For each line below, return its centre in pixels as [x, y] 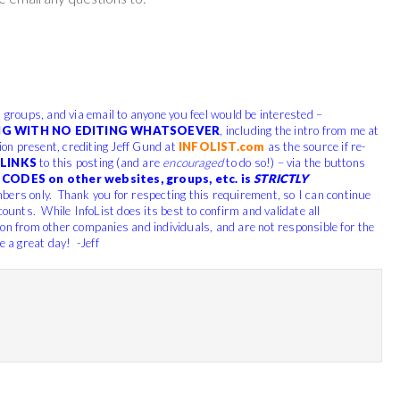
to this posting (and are [100, 162]
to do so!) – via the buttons [294, 162]
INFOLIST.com [221, 146]
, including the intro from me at [300, 130]
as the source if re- [315, 146]
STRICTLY [281, 178]
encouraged [193, 162]
